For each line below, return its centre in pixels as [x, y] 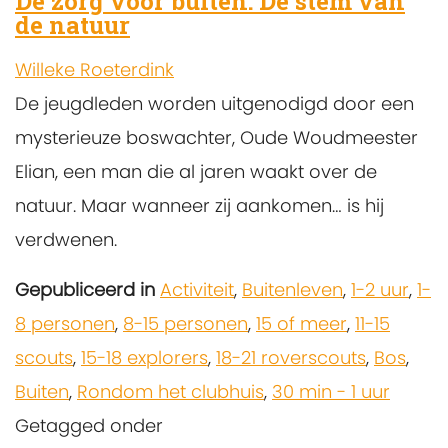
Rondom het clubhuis [170, 391]
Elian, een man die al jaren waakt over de [196, 171]
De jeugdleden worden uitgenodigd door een [214, 103]
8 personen [65, 323]
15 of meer [301, 323]
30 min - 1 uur [331, 391]
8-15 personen [185, 323]
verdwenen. [68, 239]
